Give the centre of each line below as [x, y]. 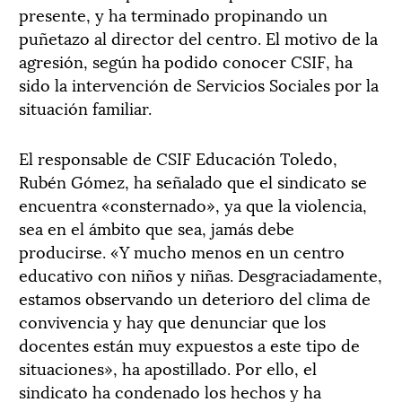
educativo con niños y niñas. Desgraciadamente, [201, 274]
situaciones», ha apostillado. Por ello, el [168, 367]
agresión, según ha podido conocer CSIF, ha [186, 61]
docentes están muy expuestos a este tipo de [189, 344]
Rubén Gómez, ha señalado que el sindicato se [193, 181]
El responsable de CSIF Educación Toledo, [178, 157]
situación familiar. [85, 107]
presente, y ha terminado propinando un [173, 14]
